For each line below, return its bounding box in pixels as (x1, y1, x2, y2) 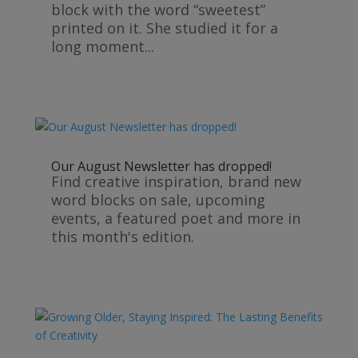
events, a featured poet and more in (50, 209, 300, 229)
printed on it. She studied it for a (50, 18, 278, 38)
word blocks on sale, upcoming (50, 190, 265, 210)
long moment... (50, 36, 154, 56)
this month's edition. (50, 227, 194, 247)
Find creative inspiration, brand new (50, 172, 301, 192)
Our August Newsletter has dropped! (50, 157, 272, 176)
